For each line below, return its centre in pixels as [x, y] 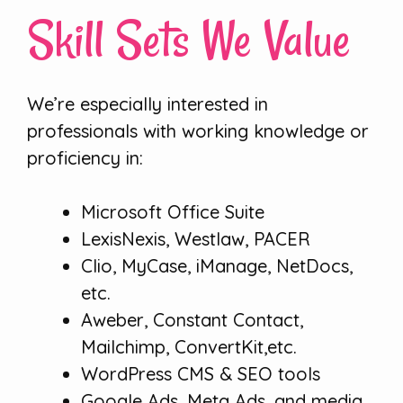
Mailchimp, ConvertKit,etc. [189, 347]
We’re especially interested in [148, 104]
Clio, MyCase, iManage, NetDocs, [217, 266]
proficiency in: [85, 158]
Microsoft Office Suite [173, 212]
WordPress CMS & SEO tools [201, 374]
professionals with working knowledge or [198, 131]
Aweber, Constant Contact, [192, 320]
